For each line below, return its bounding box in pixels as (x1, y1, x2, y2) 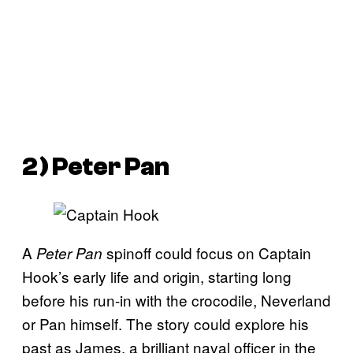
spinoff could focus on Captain (102, 242, 311, 264)
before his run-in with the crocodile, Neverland (22, 289, 331, 311)
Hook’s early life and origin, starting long (22, 266, 292, 288)
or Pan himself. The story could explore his (22, 313, 309, 335)
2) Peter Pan (22, 152, 169, 181)
